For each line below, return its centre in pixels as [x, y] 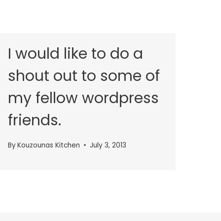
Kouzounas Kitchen [49, 145]
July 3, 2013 [108, 145]
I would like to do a [75, 54]
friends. [35, 120]
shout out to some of [84, 76]
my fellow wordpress [83, 98]
